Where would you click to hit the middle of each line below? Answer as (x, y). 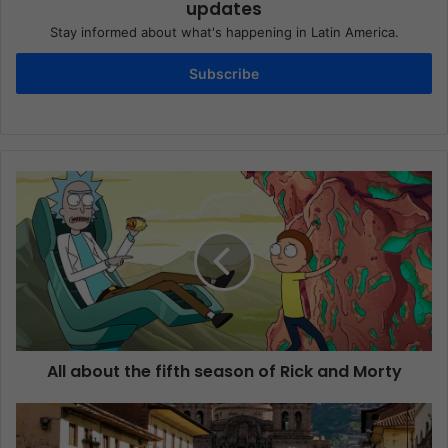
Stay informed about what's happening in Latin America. (224, 32)
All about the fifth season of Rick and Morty (224, 372)
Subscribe (224, 74)
